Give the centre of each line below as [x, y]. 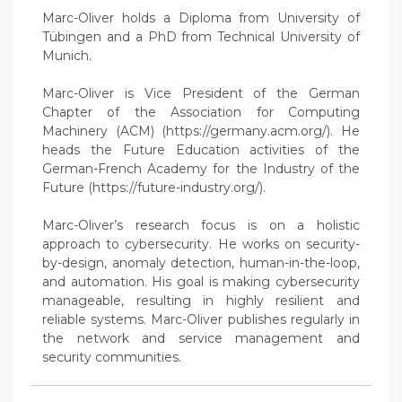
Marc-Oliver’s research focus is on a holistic [201, 226]
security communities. [112, 358]
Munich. [67, 56]
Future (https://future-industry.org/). [154, 188]
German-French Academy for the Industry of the [201, 169]
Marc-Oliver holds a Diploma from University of [201, 18]
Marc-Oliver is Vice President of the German [201, 94]
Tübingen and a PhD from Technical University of [201, 37]
